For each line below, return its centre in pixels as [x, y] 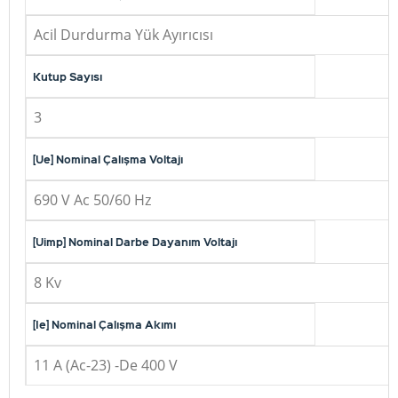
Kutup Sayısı [68, 76]
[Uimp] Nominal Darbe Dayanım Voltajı [135, 242]
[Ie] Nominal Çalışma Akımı [104, 324]
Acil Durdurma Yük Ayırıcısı [123, 35]
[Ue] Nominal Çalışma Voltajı [108, 159]
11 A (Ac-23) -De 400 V [106, 365]
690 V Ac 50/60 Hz [92, 200]
